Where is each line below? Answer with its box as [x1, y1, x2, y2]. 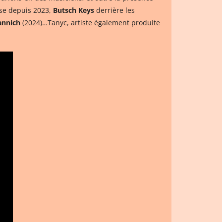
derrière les [94, 5, 135, 15]
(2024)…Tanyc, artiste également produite [20, 18, 160, 28]
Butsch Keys [53, 5, 94, 15]
